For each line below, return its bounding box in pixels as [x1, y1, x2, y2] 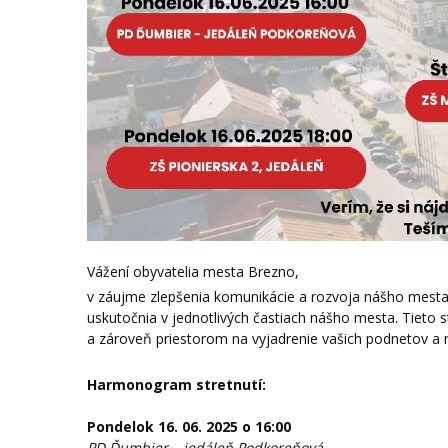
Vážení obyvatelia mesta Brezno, [87, 261, 299, 281]
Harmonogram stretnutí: [87, 374, 266, 394]
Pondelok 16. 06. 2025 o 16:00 [87, 416, 291, 436]
